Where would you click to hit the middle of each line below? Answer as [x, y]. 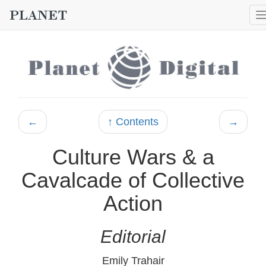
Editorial [133, 236]
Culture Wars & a [133, 157]
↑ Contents [133, 121]
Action [133, 203]
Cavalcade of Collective [133, 180]
